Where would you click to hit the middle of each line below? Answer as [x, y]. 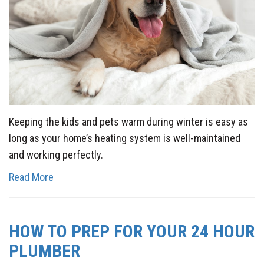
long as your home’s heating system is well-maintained [125, 138]
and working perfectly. [56, 154]
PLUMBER [44, 250]
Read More [31, 177]
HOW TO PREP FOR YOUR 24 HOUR [132, 231]
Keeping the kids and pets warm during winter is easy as [128, 121]
